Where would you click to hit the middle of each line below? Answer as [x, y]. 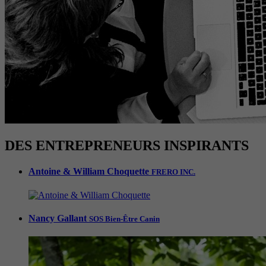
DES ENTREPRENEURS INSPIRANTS [127, 146]
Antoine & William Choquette [90, 172]
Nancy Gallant [59, 218]
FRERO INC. [173, 172]
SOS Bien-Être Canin [124, 218]
